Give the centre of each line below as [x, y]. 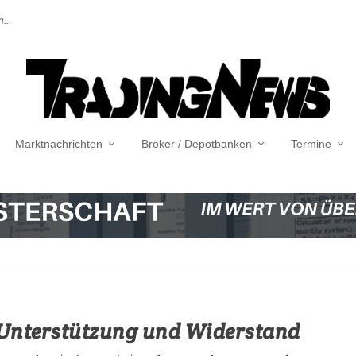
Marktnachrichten [58, 143]
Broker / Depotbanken [196, 143]
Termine [311, 143]
